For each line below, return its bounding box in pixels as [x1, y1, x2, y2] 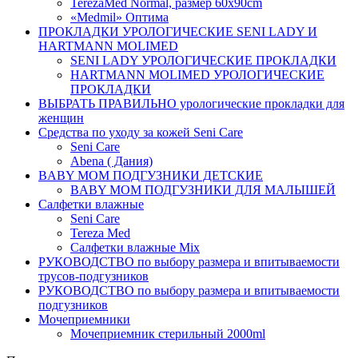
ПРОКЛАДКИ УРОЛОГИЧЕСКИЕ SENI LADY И [38, 25, 317, 38]
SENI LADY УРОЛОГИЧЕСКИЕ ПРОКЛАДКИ [70, 54, 336, 67]
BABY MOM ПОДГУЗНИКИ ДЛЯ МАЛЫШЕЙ [70, 183, 336, 197]
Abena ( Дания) [70, 154, 153, 168]
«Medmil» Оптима [70, 10, 169, 24]
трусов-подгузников [38, 269, 149, 283]
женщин [38, 111, 84, 125]
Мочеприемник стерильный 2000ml [70, 327, 265, 340]
